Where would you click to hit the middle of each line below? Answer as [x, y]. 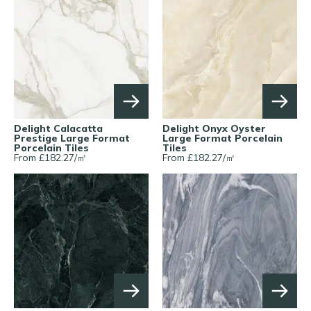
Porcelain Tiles [51, 148]
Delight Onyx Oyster [214, 128]
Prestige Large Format [72, 138]
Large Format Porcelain [222, 138]
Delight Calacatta [58, 128]
